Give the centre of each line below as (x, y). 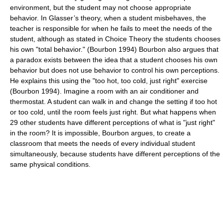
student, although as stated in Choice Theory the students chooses (115, 39)
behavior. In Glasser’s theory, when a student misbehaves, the (108, 18)
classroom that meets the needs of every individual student (103, 143)
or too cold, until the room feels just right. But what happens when (113, 112)
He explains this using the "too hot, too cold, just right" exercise (109, 80)
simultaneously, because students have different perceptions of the (115, 154)
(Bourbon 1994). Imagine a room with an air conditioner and (104, 91)
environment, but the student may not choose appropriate (101, 7)
